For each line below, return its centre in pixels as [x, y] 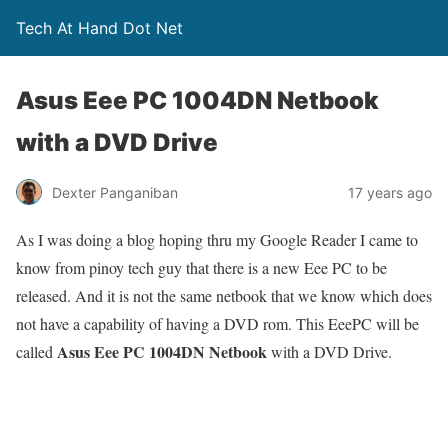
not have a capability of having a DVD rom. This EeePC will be [217, 323]
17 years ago [390, 192]
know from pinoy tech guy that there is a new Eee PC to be [201, 267]
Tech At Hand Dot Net [99, 28]
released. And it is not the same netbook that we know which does [224, 295]
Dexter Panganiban [115, 192]
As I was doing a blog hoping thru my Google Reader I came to [217, 239]
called [36, 351]
